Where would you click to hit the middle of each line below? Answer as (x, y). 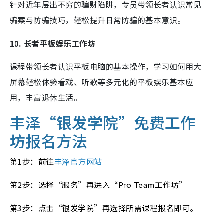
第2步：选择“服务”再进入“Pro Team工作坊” (98, 184)
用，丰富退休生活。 (46, 97)
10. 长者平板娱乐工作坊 (53, 43)
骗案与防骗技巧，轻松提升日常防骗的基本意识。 (98, 20)
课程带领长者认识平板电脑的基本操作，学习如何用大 (106, 66)
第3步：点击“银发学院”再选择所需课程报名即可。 (104, 208)
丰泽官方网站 (78, 161)
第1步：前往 (32, 161)
